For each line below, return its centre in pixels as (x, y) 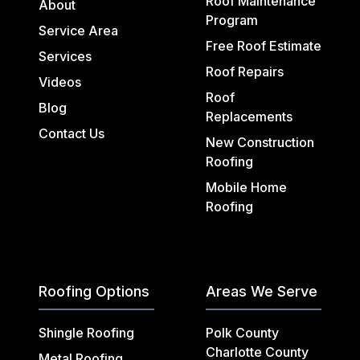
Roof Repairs (245, 72)
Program (232, 20)
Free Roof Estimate (264, 46)
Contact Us (72, 134)
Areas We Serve (262, 292)
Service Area (78, 31)
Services (65, 57)
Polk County (242, 333)
